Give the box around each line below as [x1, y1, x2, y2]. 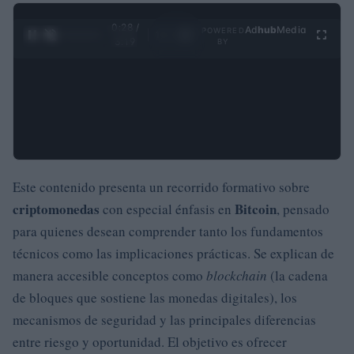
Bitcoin [235, 198, 277, 219]
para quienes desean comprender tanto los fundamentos [13, 221, 323, 240]
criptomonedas [13, 198, 100, 219]
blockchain [206, 265, 267, 284]
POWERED [201, 25, 245, 35]
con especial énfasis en [100, 199, 235, 218]
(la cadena [267, 265, 328, 284]
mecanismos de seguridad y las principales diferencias [13, 310, 316, 329]
